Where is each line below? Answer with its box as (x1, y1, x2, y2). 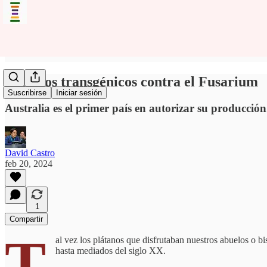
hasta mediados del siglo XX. (55, 245, 166, 256)
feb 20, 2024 (5, 158, 52, 169)
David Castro (5, 147, 55, 158)
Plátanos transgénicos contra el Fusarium (5, 73, 258, 89)
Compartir (10, 214, 43, 223)
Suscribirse (8, 88, 46, 98)
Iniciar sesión (56, 88, 102, 98)
